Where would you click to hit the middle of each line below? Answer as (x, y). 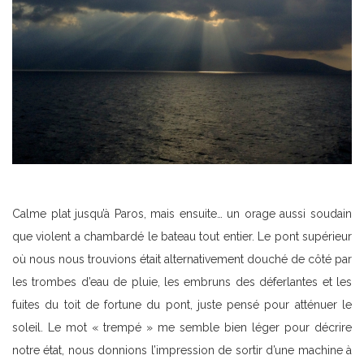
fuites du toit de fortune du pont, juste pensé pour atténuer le (182, 305)
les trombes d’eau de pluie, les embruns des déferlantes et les (182, 282)
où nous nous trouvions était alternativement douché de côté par (182, 260)
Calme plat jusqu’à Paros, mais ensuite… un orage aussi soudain (182, 214)
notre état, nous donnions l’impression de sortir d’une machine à (182, 351)
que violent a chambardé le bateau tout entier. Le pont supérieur (182, 237)
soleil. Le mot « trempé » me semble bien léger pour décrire (182, 328)
